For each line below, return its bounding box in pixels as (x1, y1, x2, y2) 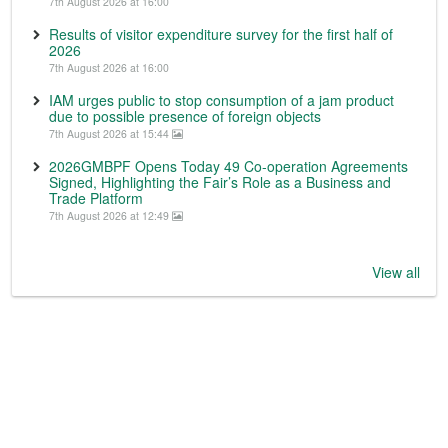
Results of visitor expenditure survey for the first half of (49, 23, 393, 44)
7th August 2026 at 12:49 (49, 207, 172, 223)
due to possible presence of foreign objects (49, 105, 321, 126)
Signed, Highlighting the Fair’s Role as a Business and (49, 171, 391, 192)
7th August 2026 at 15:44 (49, 125, 172, 141)
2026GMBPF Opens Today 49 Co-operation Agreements (49, 155, 408, 176)
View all (372, 261, 420, 282)
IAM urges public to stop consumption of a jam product (49, 89, 394, 110)
